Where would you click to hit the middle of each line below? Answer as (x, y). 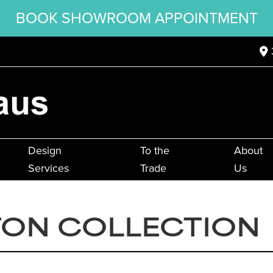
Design (44, 151)
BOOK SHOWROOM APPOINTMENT (136, 18)
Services (48, 168)
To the (154, 151)
